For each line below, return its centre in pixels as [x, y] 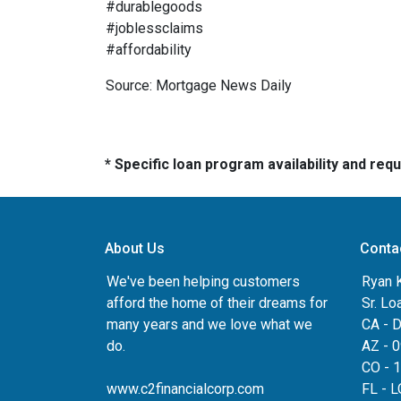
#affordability [149, 49]
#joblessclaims [154, 28]
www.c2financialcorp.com [185, 388]
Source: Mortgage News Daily [199, 85]
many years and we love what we [209, 324]
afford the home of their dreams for [217, 303]
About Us [135, 248]
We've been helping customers [203, 281]
